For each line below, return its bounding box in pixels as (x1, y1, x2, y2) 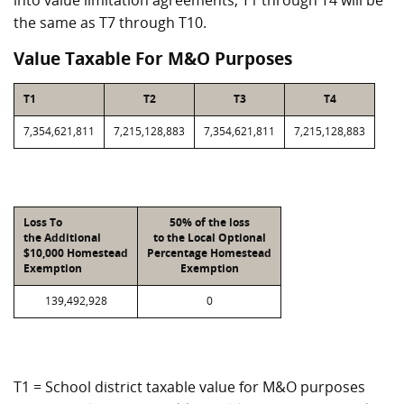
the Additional (23, 230, 101, 245)
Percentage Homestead (147, 245, 271, 261)
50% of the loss (169, 215, 250, 230)
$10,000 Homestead (23, 245, 128, 261)
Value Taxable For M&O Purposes (14, 47, 292, 70)
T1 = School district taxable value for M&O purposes (14, 377, 365, 397)
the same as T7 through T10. (14, 13, 207, 32)
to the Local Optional (152, 230, 266, 245)
